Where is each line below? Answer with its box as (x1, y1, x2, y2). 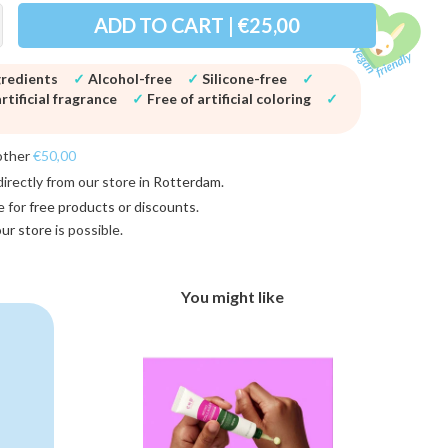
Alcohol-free (88, 70, 172, 88)
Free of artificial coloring (147, 90, 311, 108)
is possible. (52, 221, 123, 239)
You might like (180, 286, 284, 306)
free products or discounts (29, 198, 196, 216)
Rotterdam (153, 173, 221, 191)
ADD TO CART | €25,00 (94, 13, 300, 38)
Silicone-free (202, 70, 287, 88)
